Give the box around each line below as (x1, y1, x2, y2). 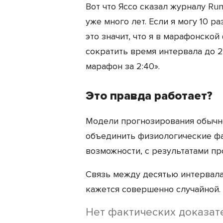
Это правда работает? (86, 88, 213, 103)
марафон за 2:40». (86, 60, 160, 72)
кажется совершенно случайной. (86, 183, 221, 195)
